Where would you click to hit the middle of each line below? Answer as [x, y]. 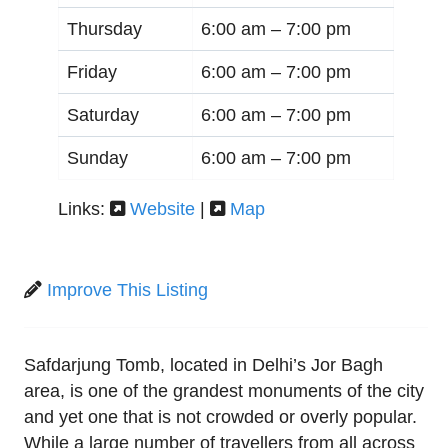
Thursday [104, 28]
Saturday [103, 114]
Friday [92, 71]
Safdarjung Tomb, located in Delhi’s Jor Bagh [203, 364]
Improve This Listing [127, 289]
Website [162, 208]
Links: [84, 208]
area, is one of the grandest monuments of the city [224, 390]
